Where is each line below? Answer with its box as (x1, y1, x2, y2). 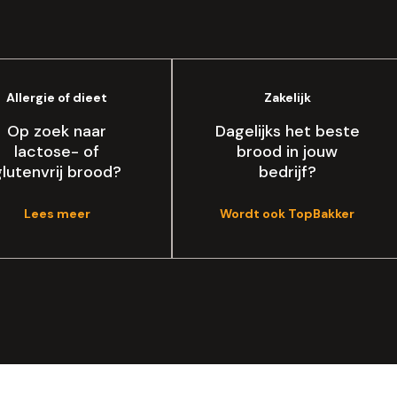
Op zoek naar (7, 120, 106, 142)
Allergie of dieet (6, 89, 107, 105)
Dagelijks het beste (214, 120, 360, 142)
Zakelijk (263, 89, 311, 105)
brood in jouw (237, 140, 338, 162)
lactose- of (14, 140, 99, 162)
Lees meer (23, 205, 90, 222)
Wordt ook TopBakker (220, 205, 354, 222)
